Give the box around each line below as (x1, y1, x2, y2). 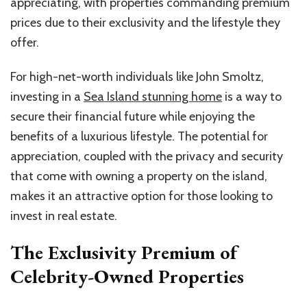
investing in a (10, 88, 84, 104)
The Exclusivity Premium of (10, 239, 237, 265)
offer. (10, 34, 39, 50)
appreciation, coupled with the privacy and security (10, 148, 283, 164)
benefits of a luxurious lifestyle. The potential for (10, 128, 268, 144)
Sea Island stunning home (84, 88, 222, 104)
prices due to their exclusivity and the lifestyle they (10, 14, 280, 30)
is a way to (222, 88, 282, 104)
